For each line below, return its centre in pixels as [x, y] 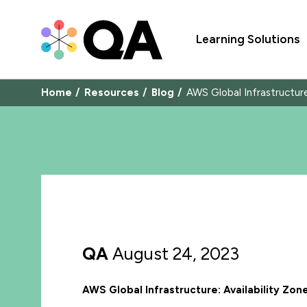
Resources [112, 92]
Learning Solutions [247, 39]
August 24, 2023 [176, 254]
